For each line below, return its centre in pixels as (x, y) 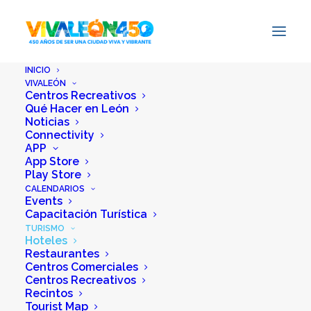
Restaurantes (62, 254)
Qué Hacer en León (77, 109)
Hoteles (46, 241)
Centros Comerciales (82, 267)
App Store (52, 161)
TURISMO (45, 228)
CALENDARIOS (55, 189)
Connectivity (60, 135)
